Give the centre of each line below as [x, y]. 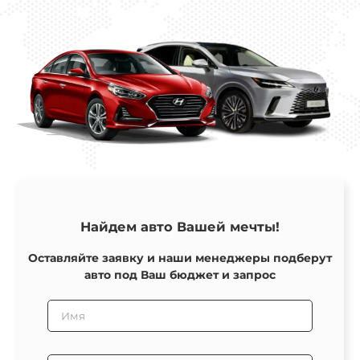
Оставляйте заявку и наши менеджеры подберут [180, 258]
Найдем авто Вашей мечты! [180, 226]
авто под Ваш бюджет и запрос [180, 275]
